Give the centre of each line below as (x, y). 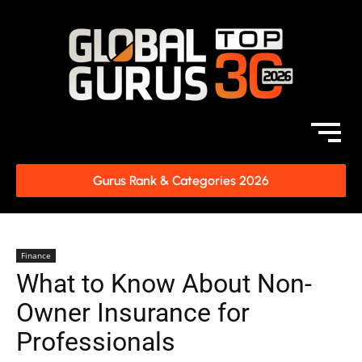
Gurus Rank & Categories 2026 (181, 181)
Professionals (96, 342)
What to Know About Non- (164, 284)
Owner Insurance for (133, 313)
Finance (36, 255)
